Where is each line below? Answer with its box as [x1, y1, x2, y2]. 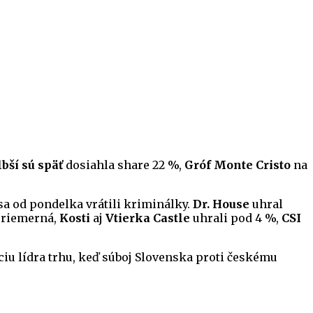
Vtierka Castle [103, 211, 190, 226]
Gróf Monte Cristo [184, 158, 291, 173]
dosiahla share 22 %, [63, 158, 184, 173]
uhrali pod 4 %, [190, 211, 282, 226]
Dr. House [190, 197, 249, 212]
